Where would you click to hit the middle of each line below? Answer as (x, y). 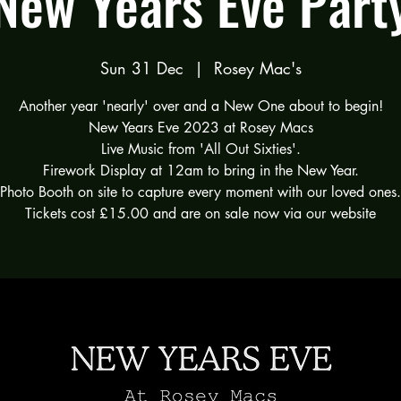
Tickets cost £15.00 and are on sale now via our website (200, 213)
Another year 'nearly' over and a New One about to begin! (200, 106)
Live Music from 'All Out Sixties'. (200, 149)
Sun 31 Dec (141, 68)
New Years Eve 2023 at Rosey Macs (200, 128)
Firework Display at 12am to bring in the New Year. (200, 171)
